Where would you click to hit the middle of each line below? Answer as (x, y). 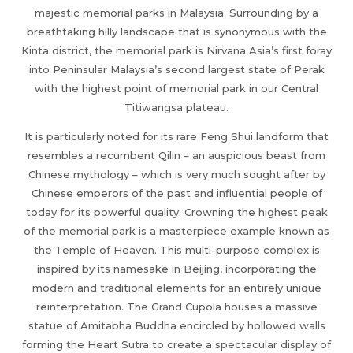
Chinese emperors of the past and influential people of (176, 193)
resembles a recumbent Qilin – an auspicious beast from (176, 155)
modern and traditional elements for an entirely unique (176, 287)
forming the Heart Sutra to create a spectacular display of (176, 344)
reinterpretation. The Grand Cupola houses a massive (176, 306)
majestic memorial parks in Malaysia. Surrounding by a (176, 12)
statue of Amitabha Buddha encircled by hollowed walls (176, 325)
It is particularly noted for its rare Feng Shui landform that (176, 136)
